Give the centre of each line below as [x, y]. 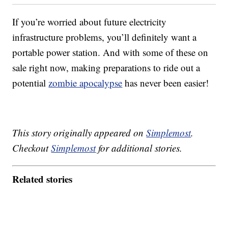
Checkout [32, 148]
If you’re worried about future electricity [90, 22]
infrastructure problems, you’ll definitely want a [105, 37]
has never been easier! [166, 83]
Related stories [42, 179]
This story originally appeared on [79, 133]
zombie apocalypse [85, 83]
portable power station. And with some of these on [110, 52]
